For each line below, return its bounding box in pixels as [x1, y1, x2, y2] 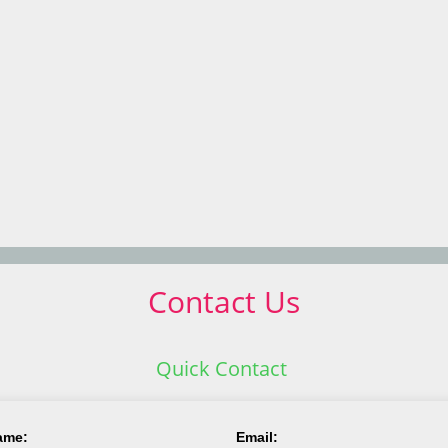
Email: [236, 429, 279, 445]
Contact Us [148, 281, 300, 322]
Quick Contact [155, 355, 287, 382]
